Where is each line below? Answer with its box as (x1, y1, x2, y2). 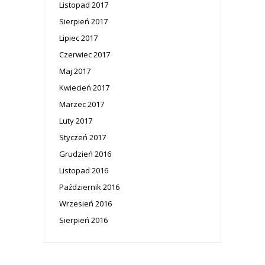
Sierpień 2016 (59, 214, 108, 225)
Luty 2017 (59, 115, 92, 126)
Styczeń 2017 (59, 131, 106, 143)
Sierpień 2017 (59, 15, 108, 27)
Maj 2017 (59, 65, 91, 76)
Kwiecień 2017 (59, 82, 109, 93)
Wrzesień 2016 (59, 198, 112, 209)
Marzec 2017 (59, 98, 104, 109)
